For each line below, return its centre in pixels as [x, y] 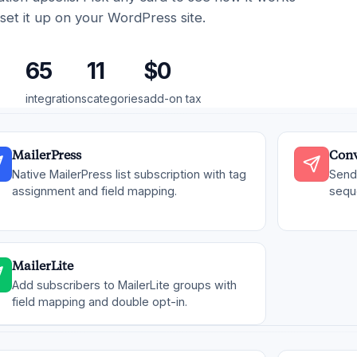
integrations [56, 98]
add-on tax [172, 98]
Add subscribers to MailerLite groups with [124, 285]
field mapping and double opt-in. [100, 302]
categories [115, 98]
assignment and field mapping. [94, 191]
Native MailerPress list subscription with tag [129, 174]
